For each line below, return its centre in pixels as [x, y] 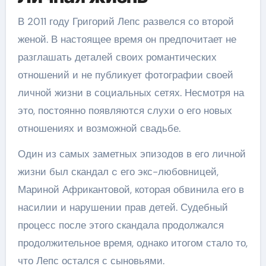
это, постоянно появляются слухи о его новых [125, 110]
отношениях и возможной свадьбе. [99, 128]
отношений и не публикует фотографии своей [125, 75]
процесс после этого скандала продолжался [121, 225]
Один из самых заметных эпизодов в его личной [132, 153]
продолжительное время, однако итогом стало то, [132, 243]
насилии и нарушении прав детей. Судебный [123, 207]
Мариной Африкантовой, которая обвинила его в [131, 189]
